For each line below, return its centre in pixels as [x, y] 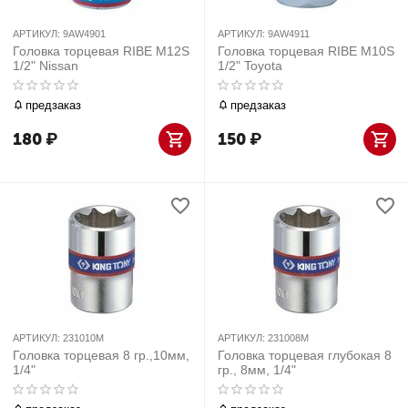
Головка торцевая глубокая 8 [305, 355]
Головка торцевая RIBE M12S [101, 51]
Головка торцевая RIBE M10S [306, 51]
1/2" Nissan [46, 66]
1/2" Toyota [250, 66]
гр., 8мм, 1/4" [257, 370]
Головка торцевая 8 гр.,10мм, [101, 355]
